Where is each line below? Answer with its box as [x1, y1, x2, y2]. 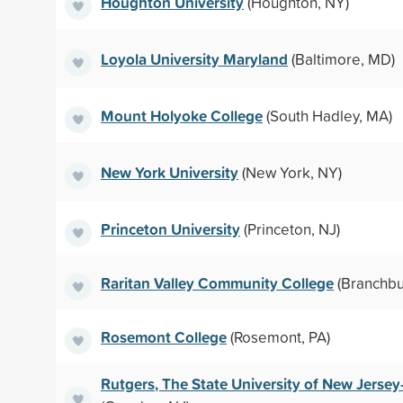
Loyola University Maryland [101, 47, 288, 70]
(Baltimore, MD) [288, 48, 395, 69]
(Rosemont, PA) [227, 326, 330, 347]
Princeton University [101, 217, 240, 240]
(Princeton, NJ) [240, 218, 340, 239]
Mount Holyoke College [101, 103, 263, 127]
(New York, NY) [238, 161, 342, 183]
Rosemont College [101, 325, 227, 348]
